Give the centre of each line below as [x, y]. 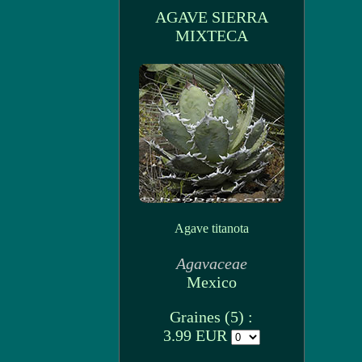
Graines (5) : [211, 317]
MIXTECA [211, 36]
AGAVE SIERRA [211, 17]
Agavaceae [211, 263]
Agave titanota [211, 228]
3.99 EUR [197, 335]
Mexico [211, 282]
